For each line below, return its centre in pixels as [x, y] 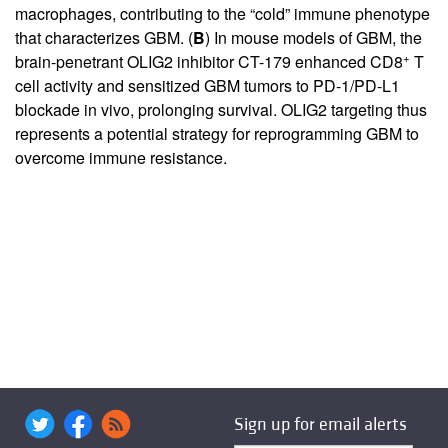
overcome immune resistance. [121, 157]
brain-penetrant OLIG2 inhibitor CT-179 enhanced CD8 [209, 61]
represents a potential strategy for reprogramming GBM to [217, 133]
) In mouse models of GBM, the [313, 37]
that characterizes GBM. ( [104, 37]
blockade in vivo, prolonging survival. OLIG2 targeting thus [221, 109]
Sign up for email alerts [320, 424]
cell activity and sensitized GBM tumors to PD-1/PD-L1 [207, 85]
